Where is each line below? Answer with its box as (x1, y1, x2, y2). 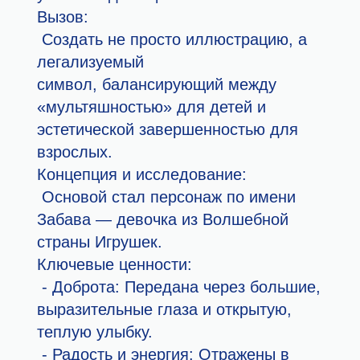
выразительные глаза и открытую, (37, 301, 292, 319)
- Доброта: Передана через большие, (37, 278, 321, 297)
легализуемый (37, 53, 145, 72)
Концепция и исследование (37, 166, 243, 184)
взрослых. (37, 143, 113, 162)
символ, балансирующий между (37, 76, 277, 94)
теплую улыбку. (37, 323, 153, 342)
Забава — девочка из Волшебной (37, 211, 289, 229)
